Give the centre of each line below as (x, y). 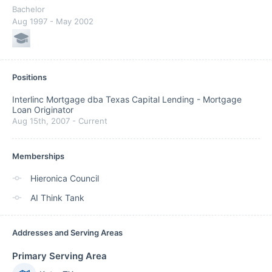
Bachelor (29, 9)
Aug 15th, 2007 (41, 121)
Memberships (38, 156)
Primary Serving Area (59, 256)
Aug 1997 (30, 21)
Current (93, 121)
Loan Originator (43, 110)
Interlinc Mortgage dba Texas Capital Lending (103, 99)
